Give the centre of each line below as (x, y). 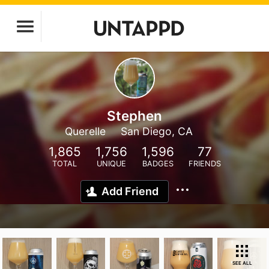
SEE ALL (242, 263)
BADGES (158, 164)
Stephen (134, 116)
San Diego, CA (156, 131)
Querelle (85, 131)
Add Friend (130, 191)
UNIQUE (111, 164)
